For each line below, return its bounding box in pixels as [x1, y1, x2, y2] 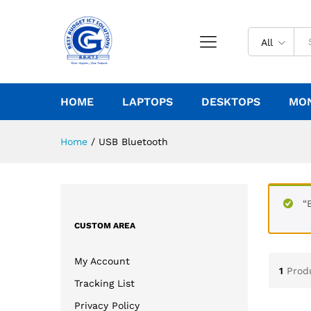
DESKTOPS [201, 95, 260, 108]
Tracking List [74, 277, 135, 289]
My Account [74, 255, 130, 267]
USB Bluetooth [99, 136, 168, 147]
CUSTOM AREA [74, 220, 135, 230]
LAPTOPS [122, 95, 173, 108]
